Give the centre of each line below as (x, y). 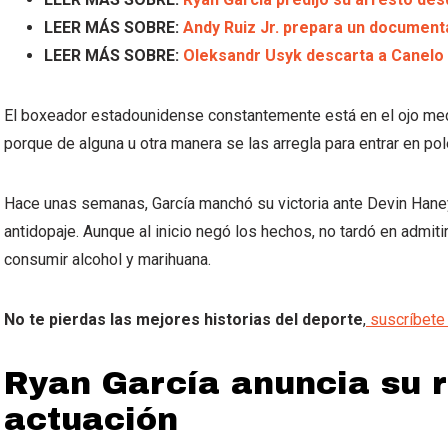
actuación (91, 419)
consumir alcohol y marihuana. (107, 259)
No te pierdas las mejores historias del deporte (183, 319)
